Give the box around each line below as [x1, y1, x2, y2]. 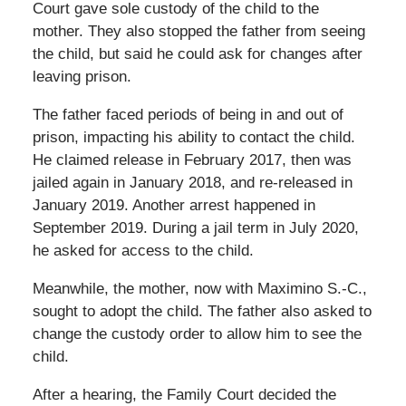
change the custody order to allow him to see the [32, 324, 362, 343]
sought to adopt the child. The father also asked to [32, 302, 372, 320]
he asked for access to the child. [32, 241, 254, 259]
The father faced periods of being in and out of [32, 105, 343, 123]
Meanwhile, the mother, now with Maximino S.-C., [32, 279, 367, 297]
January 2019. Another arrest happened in [32, 196, 315, 214]
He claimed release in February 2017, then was [32, 150, 352, 169]
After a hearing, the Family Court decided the [32, 385, 336, 403]
